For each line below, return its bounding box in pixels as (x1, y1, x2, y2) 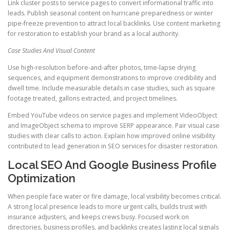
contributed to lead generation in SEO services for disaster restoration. (8, 142, 219, 151)
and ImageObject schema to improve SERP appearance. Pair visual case (8, 121, 220, 130)
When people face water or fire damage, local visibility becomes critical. (8, 192, 221, 201)
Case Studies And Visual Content (8, 46, 95, 55)
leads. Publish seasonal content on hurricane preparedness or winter (8, 8, 213, 17)
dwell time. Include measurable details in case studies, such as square (8, 83, 215, 92)
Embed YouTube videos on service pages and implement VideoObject (8, 111, 217, 120)
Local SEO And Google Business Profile (8, 158, 217, 172)
